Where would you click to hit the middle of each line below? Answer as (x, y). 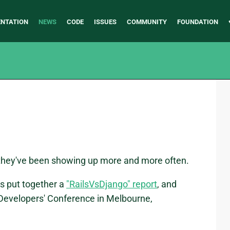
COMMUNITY (147, 22)
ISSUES (105, 22)
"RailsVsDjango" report (112, 184)
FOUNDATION (197, 22)
